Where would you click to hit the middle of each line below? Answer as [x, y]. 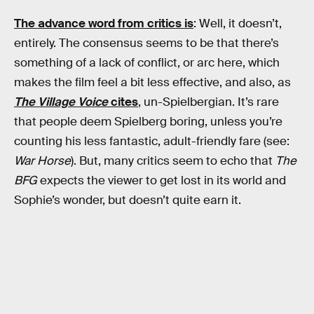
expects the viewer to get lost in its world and [162, 180]
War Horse [42, 161]
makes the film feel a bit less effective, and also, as [152, 82]
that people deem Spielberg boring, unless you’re [148, 121]
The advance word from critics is [104, 23]
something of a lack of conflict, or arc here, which [147, 62]
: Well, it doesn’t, [238, 23]
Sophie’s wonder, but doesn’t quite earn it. [128, 200]
